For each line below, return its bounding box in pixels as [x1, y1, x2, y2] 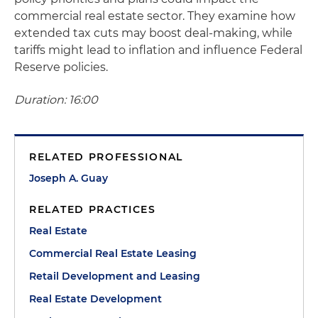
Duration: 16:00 [14, 92, 98, 106]
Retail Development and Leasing [29, 269, 200, 283]
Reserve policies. [14, 60, 108, 74]
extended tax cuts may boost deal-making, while [14, 26, 292, 40]
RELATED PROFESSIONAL [29, 150, 183, 163]
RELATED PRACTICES [29, 202, 156, 216]
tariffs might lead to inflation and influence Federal [14, 43, 302, 57]
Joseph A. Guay [29, 171, 108, 185]
